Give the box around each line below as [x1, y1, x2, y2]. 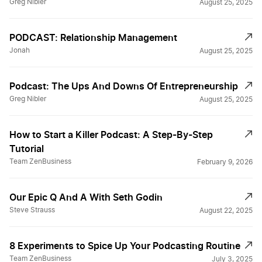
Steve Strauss [9, 206, 55, 214]
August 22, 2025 [199, 207, 253, 215]
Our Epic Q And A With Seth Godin [9, 191, 163, 204]
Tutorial [9, 143, 44, 155]
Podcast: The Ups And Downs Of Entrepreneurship [9, 80, 238, 92]
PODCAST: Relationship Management [9, 32, 177, 44]
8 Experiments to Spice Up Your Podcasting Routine [9, 240, 240, 252]
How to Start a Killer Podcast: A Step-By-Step [9, 129, 213, 141]
